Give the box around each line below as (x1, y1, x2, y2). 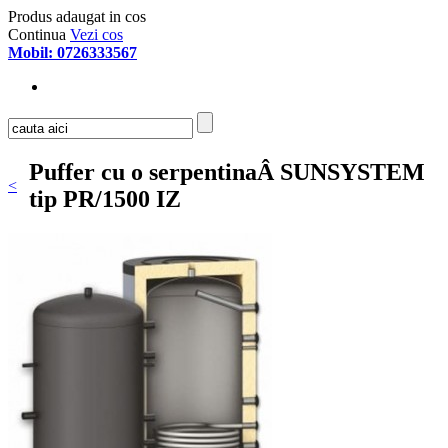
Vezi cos (70, 26, 123, 43)
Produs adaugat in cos (8, 8, 146, 25)
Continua (8, 26, 66, 43)
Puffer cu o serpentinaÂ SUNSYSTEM (29, 158, 425, 185)
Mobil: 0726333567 (8, 44, 137, 61)
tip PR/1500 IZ (29, 185, 181, 212)
